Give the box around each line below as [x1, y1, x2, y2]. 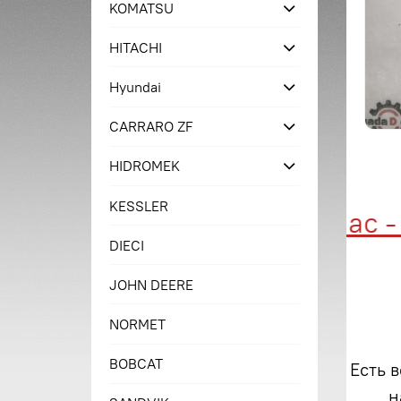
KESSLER [109, 196, 169, 215]
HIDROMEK [109, 157, 181, 175]
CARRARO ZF [109, 117, 194, 136]
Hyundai [109, 77, 162, 96]
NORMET [109, 315, 166, 334]
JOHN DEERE [109, 275, 194, 294]
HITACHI [109, 38, 163, 56]
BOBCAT [109, 354, 164, 373]
